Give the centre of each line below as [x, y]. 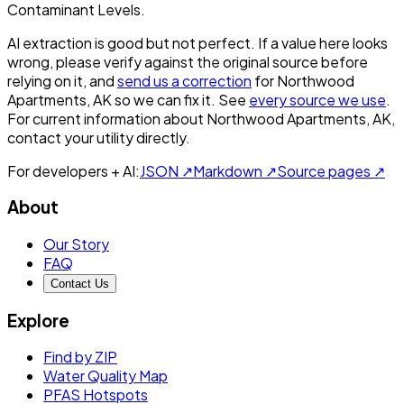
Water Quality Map [106, 376]
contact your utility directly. [99, 137]
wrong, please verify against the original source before [188, 61]
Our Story [76, 243]
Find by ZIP [80, 357]
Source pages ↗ [331, 170]
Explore [38, 320]
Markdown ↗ [235, 170]
